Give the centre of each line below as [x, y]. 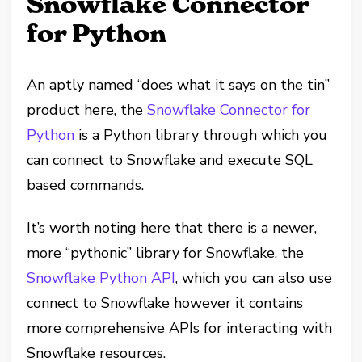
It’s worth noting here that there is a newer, [172, 228]
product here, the [87, 110]
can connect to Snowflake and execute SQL [170, 160]
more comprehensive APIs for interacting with [180, 328]
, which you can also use [254, 278]
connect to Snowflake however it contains [165, 303]
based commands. [86, 185]
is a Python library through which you [201, 135]
